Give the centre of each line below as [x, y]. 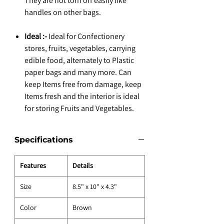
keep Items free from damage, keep [83, 84]
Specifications [44, 140]
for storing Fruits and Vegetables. [79, 108]
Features [33, 166]
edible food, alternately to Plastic [79, 60]
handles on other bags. [63, 12]
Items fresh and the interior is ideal [82, 96]
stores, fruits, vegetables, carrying [80, 48]
